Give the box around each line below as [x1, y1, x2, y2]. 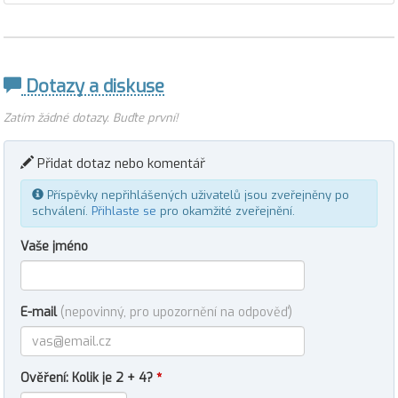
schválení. [32, 203, 92, 219]
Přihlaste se [92, 203, 156, 219]
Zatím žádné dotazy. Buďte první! [4, 110, 178, 125]
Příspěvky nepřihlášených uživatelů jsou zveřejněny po [44, 187, 349, 203]
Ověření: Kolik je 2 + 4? [20, 370, 156, 386]
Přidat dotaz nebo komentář [34, 155, 205, 172]
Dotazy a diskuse [21, 75, 164, 99]
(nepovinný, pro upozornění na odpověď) [60, 304, 292, 321]
